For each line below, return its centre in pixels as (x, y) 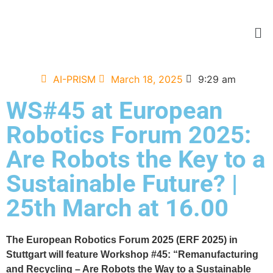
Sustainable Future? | (122, 184)
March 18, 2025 (147, 80)
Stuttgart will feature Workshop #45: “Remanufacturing (132, 255)
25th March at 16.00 (117, 208)
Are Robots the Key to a (136, 160)
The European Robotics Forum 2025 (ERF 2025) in (122, 240)
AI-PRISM (74, 80)
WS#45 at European (114, 111)
